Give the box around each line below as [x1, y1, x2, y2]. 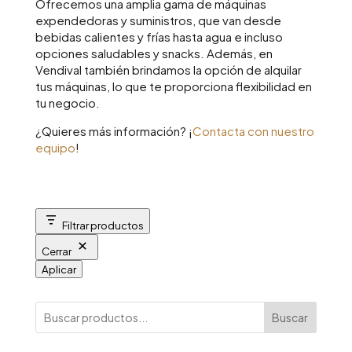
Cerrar [41, 244, 71, 258]
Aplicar [41, 262, 76, 277]
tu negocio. [35, 95, 100, 111]
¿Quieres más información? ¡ [35, 123, 192, 139]
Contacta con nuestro [192, 123, 314, 139]
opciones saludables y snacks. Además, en [35, 46, 273, 61]
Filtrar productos [61, 218, 144, 233]
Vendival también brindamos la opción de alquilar [35, 62, 302, 78]
